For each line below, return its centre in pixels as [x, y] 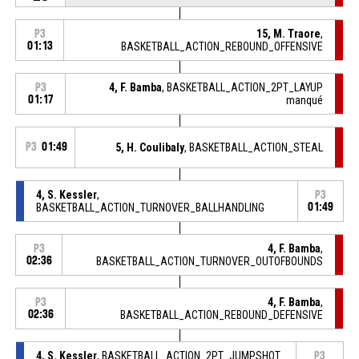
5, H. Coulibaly [150, 147]
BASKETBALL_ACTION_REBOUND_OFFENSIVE [222, 46]
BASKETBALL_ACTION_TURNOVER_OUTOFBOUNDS [210, 261]
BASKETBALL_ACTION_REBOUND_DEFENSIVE [222, 315]
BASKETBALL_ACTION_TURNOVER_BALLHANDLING [150, 207]
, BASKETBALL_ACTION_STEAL [254, 147]
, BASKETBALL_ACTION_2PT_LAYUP [243, 87]
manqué [305, 100]
